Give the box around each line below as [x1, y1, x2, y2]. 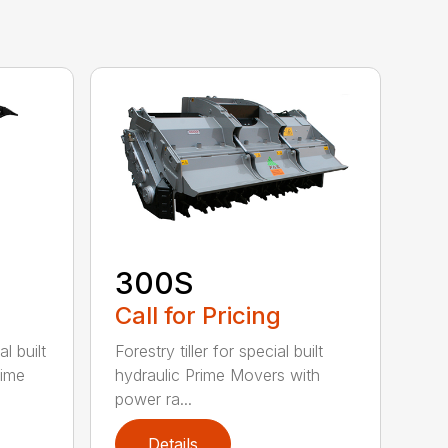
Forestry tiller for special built [115, 341, 324, 362]
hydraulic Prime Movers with [115, 365, 321, 386]
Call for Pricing [115, 301, 282, 331]
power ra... [115, 389, 193, 410]
